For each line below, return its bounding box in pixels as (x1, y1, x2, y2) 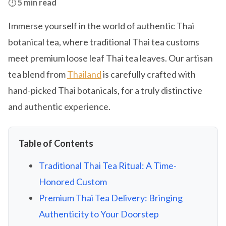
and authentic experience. (8, 101, 110, 112)
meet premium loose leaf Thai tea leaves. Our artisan (8, 52, 213, 64)
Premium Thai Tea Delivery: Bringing (39, 192, 183, 203)
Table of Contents (19, 138, 93, 149)
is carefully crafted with (101, 69, 196, 80)
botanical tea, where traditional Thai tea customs (8, 36, 199, 47)
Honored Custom (39, 176, 107, 187)
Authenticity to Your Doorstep (39, 208, 159, 219)
